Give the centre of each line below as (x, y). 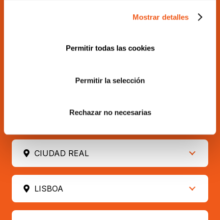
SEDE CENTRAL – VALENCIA (89, 12)
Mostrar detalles (161, 17)
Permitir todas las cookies (110, 48)
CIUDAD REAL (61, 153)
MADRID (51, 47)
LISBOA (49, 189)
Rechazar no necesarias (110, 112)
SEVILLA (51, 118)
